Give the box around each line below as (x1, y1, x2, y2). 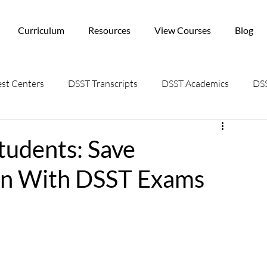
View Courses (154, 24, 212, 36)
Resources (88, 24, 131, 36)
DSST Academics (162, 77, 229, 89)
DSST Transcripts (68, 77, 138, 89)
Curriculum (18, 24, 65, 36)
